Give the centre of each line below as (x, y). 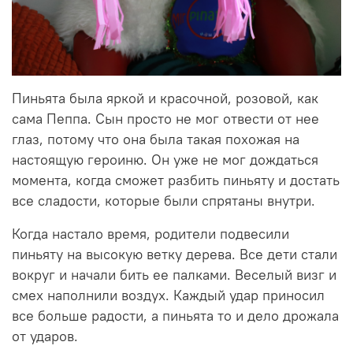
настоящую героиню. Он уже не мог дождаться (165, 160)
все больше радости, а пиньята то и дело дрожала (175, 316)
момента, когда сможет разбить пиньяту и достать (176, 180)
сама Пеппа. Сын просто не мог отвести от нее (165, 119)
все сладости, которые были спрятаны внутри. (163, 201)
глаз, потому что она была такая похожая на (156, 139)
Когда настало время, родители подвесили (150, 234)
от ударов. (45, 336)
